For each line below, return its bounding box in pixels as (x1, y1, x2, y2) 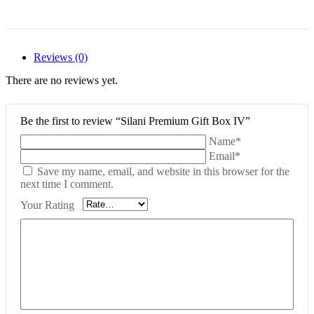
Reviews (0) (34, 51, 88, 64)
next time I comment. (20, 178, 114, 191)
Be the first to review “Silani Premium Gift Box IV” (20, 115, 250, 128)
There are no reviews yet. (6, 74, 118, 87)
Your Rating (20, 198, 74, 211)
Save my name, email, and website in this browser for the (37, 165, 289, 178)
